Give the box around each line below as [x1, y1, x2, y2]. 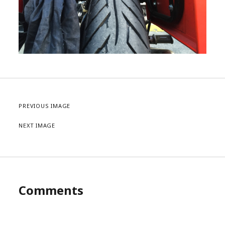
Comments [19, 182, 84, 198]
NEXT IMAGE [19, 122, 56, 129]
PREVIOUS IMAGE [19, 102, 71, 109]
